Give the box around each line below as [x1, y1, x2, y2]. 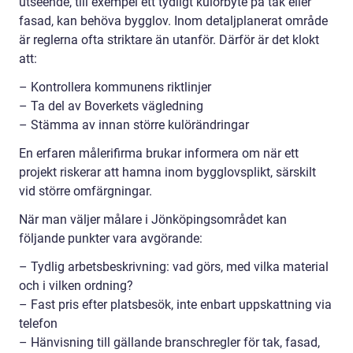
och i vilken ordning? [19, 277, 133, 293]
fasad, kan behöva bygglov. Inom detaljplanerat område [19, 13, 328, 28]
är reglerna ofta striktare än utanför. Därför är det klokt [19, 32, 319, 47]
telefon [19, 315, 58, 331]
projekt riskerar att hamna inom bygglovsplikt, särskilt [19, 164, 316, 180]
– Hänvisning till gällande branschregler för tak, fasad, [19, 334, 320, 350]
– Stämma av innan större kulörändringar [19, 117, 249, 132]
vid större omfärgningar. [19, 183, 152, 199]
